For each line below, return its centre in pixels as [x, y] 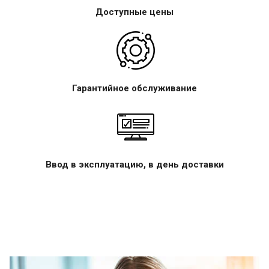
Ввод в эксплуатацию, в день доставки [134, 164]
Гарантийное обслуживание [134, 88]
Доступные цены [134, 12]
